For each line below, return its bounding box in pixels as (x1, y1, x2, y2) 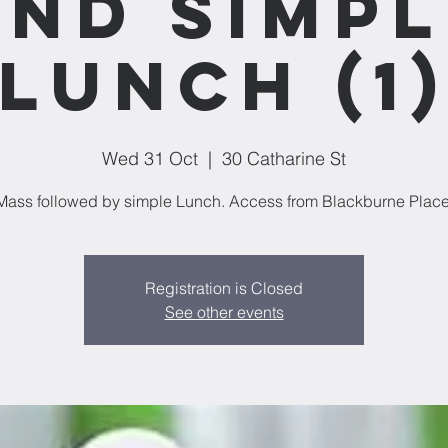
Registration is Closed (145, 278, 303, 298)
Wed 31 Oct (102, 147, 198, 170)
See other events (164, 302, 284, 322)
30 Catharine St (222, 147, 346, 170)
